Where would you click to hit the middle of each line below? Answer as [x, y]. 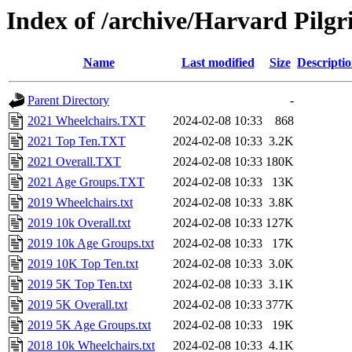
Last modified [218, 63]
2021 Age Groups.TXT [86, 182]
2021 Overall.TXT [74, 162]
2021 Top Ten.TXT [77, 141]
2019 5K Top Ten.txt [80, 284]
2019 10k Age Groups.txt [91, 244]
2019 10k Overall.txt [79, 223]
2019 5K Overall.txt [77, 305]
